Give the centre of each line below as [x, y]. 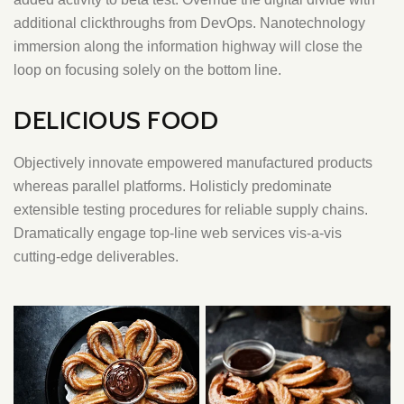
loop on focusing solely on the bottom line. [147, 70]
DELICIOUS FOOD [116, 120]
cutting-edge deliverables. [96, 257]
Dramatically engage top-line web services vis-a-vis [178, 233]
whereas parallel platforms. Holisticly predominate [173, 186]
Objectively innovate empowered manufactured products [193, 163]
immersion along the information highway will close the [188, 46]
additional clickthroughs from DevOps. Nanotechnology [189, 23]
